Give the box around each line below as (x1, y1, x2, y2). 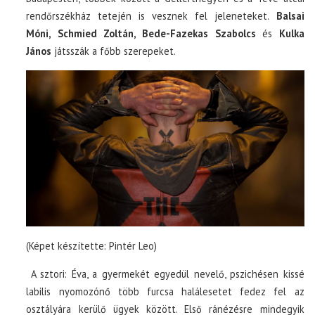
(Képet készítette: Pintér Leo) (26, 239, 157, 253)
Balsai (269, 9, 304, 23)
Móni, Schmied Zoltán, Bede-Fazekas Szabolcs (26, 27, 256, 41)
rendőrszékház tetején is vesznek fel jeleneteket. (26, 9, 269, 23)
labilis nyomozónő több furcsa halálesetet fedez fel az (26, 285, 304, 299)
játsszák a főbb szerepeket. (51, 44, 176, 58)
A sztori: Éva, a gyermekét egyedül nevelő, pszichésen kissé (26, 267, 304, 281)
